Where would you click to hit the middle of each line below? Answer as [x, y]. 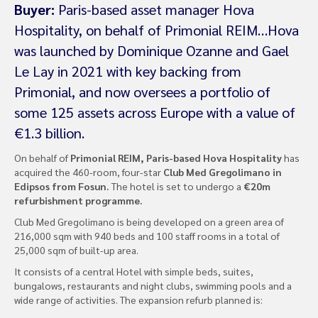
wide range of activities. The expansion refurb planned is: [138, 299]
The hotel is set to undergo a [177, 186]
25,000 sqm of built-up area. [76, 250]
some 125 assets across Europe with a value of [155, 112]
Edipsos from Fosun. [63, 186]
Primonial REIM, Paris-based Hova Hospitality [177, 157]
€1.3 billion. [49, 132]
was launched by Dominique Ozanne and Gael [152, 50]
